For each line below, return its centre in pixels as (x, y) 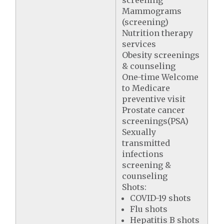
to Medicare (146, 88)
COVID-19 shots (161, 198)
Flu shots (149, 209)
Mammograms (152, 11)
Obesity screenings (161, 55)
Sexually (139, 132)
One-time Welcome (160, 77)
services (139, 44)
